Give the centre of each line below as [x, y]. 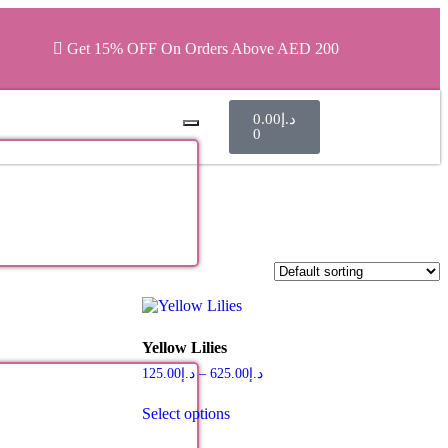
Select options [185, 413]
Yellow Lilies [184, 347]
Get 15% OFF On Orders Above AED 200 [203, 48]
